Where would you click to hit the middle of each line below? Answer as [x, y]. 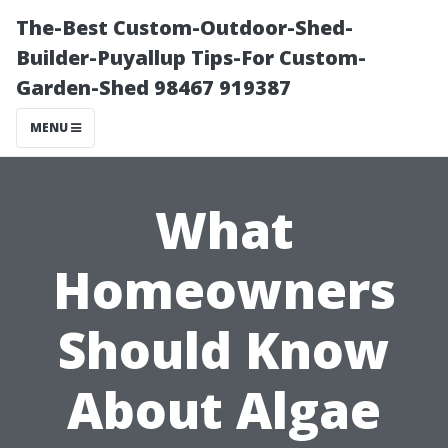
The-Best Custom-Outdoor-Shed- [184, 27]
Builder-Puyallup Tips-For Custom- [191, 57]
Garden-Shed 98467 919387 [153, 87]
